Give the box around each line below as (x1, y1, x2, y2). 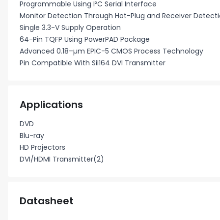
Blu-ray (20, 131, 44, 140)
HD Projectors (20, 142, 65, 152)
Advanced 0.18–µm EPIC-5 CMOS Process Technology (20, 46, 203, 56)
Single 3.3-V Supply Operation (20, 23, 121, 32)
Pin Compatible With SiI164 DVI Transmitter (20, 58, 165, 68)
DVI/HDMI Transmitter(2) (20, 154, 104, 164)
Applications (20, 98, 83, 111)
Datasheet (20, 194, 74, 208)
